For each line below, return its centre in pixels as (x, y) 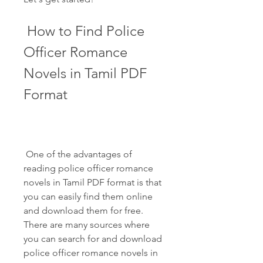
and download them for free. (83, 210)
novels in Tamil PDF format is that (92, 182)
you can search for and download (93, 239)
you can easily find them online (88, 196)
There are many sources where (87, 225)
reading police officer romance (88, 168)
